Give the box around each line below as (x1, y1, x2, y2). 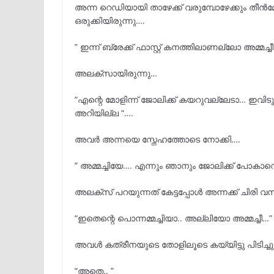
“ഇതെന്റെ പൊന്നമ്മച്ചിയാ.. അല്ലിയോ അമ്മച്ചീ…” (75, 212, 272, 224)
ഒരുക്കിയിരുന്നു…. (75, 15, 145, 27)
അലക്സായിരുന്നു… (75, 67, 157, 80)
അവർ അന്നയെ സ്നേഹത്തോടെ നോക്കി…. (75, 133, 240, 146)
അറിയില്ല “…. (75, 107, 133, 119)
